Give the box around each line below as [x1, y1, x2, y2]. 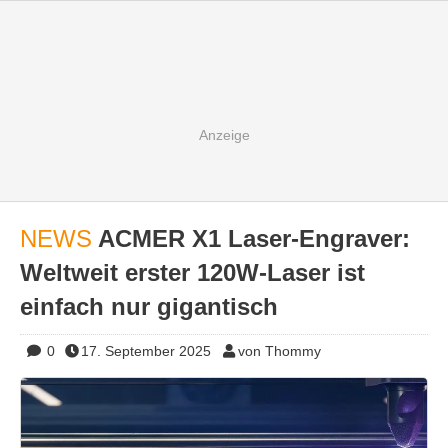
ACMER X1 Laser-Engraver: [98, 225, 410, 252]
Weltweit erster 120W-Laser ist [20, 259, 365, 286]
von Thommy [237, 343, 321, 359]
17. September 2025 [81, 343, 211, 359]
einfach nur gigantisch [20, 293, 278, 320]
